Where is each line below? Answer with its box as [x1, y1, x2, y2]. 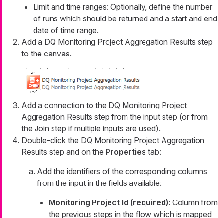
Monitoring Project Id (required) [49, 197, 168, 207]
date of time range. [33, 25, 99, 35]
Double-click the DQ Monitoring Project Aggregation [21, 135, 204, 145]
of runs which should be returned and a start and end [33, 13, 217, 23]
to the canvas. [21, 48, 72, 58]
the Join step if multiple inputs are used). [21, 123, 161, 133]
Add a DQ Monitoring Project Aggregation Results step [21, 36, 213, 47]
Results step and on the [21, 146, 106, 157]
